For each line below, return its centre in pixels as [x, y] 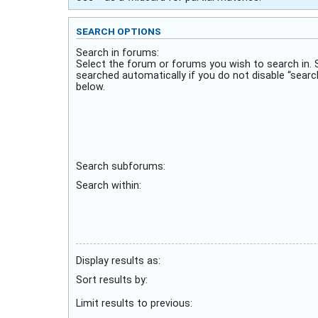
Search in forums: [117, 53]
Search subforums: [121, 166]
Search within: [109, 186]
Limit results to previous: [134, 303]
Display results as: [118, 261]
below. [91, 87]
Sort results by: [112, 280]
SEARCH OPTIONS [119, 32]
